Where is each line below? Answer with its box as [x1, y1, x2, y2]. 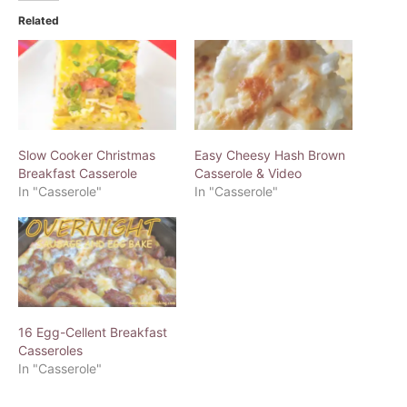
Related [18, 13, 59, 27]
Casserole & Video [194, 165, 302, 182]
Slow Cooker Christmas [18, 147, 155, 164]
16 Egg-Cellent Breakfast [18, 324, 167, 341]
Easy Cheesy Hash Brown [194, 147, 345, 164]
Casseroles [18, 342, 83, 359]
